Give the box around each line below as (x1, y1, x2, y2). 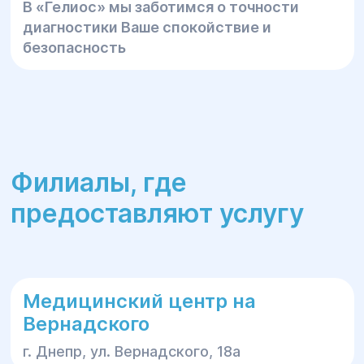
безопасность (22, 39, 126, 56)
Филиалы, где (10, 167, 187, 198)
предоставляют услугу (10, 197, 304, 229)
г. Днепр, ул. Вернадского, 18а (22, 343, 240, 360)
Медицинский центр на (22, 289, 256, 313)
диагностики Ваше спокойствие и (22, 19, 271, 36)
